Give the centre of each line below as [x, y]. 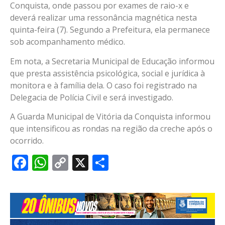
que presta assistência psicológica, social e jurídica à [107, 73]
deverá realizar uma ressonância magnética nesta [103, 18]
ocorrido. [27, 140]
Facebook [64, 162]
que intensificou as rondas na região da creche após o [111, 128]
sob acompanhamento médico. [68, 42]
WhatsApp [87, 162]
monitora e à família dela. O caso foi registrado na [103, 85]
